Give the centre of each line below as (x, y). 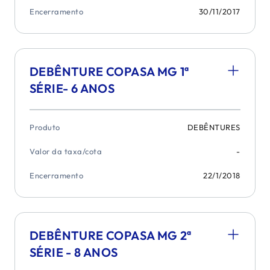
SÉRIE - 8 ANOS (74, 252)
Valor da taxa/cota (66, 151)
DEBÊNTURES (214, 127)
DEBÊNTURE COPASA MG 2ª (111, 235)
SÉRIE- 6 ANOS (72, 88)
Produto (45, 127)
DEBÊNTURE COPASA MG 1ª (109, 71)
